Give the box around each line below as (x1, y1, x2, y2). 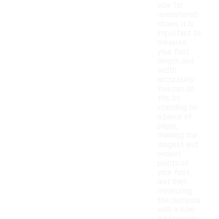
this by (157, 93, 180, 103)
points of (157, 158, 189, 168)
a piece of (157, 112, 192, 122)
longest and (157, 140, 198, 150)
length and (157, 56, 194, 66)
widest (157, 149, 181, 159)
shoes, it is (157, 19, 194, 29)
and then (157, 177, 187, 187)
